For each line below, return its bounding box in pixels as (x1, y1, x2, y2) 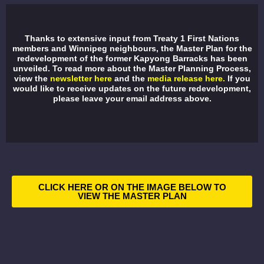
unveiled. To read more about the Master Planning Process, (13, 64, 251, 74)
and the (114, 74, 145, 84)
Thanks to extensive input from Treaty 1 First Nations (25, 34, 239, 44)
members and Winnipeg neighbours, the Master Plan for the (12, 44, 252, 54)
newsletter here (49, 74, 112, 84)
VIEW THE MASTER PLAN (77, 191, 187, 202)
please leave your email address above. (52, 94, 212, 104)
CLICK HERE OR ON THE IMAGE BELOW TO (38, 182, 226, 193)
